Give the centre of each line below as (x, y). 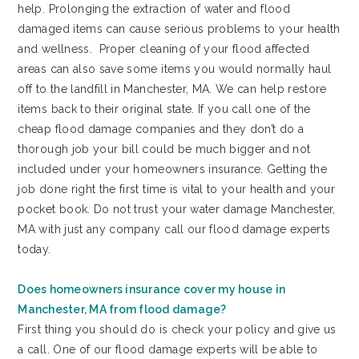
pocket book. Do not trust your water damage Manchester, (177, 209)
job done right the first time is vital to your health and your (177, 189)
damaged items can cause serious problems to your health (179, 28)
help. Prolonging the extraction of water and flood (154, 8)
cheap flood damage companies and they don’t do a (161, 129)
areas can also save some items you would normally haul (175, 69)
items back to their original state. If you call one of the (164, 109)
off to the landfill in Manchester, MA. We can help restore (172, 89)
